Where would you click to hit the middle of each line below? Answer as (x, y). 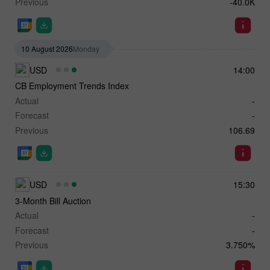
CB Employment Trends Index (72, 86)
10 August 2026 (47, 48)
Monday (86, 48)
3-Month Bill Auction (53, 200)
